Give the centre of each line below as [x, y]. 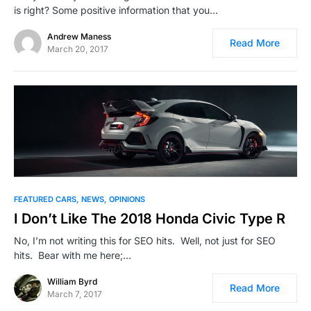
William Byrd [72, 281]
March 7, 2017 [75, 294]
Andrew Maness [79, 36]
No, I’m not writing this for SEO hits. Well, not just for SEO [145, 240]
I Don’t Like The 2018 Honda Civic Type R [150, 218]
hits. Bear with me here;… [73, 255]
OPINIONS [127, 199]
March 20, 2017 [78, 49]
